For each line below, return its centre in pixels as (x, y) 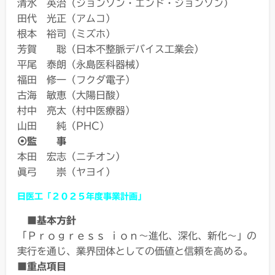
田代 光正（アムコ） (66, 18)
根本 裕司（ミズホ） (66, 33)
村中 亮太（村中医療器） (76, 110)
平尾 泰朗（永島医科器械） (81, 64)
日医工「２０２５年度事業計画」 (82, 196)
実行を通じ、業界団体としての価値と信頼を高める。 (135, 251)
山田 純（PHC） (63, 126)
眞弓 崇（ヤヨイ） (66, 172)
